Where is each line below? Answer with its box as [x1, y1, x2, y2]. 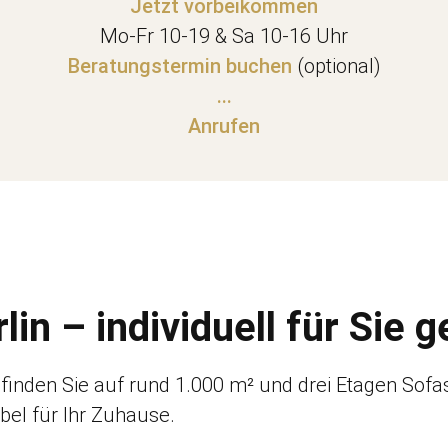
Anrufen [188, 113, 260, 138]
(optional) [291, 53, 381, 78]
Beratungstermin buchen [67, 53, 292, 78]
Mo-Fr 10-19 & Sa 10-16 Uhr [100, 23, 348, 48]
